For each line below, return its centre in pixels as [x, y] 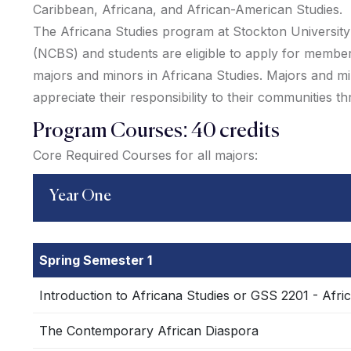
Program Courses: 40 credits [156, 132]
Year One [80, 197]
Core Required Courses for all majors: [145, 155]
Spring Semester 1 [96, 260]
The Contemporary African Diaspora [149, 331]
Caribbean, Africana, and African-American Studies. [188, 9]
